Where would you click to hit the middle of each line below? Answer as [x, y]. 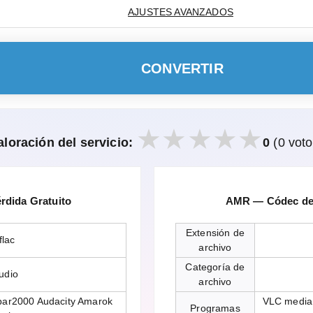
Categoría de [215, 267]
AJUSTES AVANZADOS [181, 12]
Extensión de [215, 233]
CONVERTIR [182, 68]
